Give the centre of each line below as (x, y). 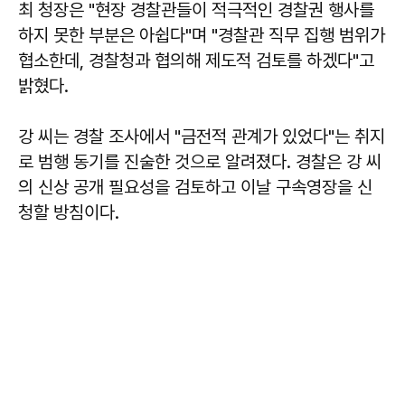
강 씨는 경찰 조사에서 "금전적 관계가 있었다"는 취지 (202, 136)
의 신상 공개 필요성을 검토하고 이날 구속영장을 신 (195, 187)
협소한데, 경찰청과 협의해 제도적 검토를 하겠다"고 (196, 60)
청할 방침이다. (69, 212)
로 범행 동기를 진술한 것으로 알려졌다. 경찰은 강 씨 (200, 161)
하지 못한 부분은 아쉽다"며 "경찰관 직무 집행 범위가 (202, 35)
